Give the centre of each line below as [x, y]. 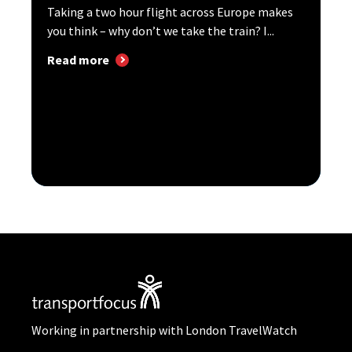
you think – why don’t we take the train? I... [161, 31]
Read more [78, 60]
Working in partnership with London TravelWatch [164, 330]
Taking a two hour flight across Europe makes [170, 12]
